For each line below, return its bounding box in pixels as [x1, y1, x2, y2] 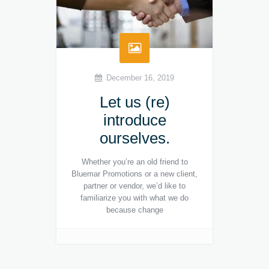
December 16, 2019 [106, 73, 174, 83]
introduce [103, 111, 166, 130]
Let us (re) [99, 93, 170, 112]
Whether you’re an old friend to [81, 157, 188, 167]
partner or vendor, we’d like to [83, 181, 186, 191]
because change [106, 205, 163, 215]
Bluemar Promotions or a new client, [71, 169, 198, 179]
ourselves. [99, 129, 170, 148]
